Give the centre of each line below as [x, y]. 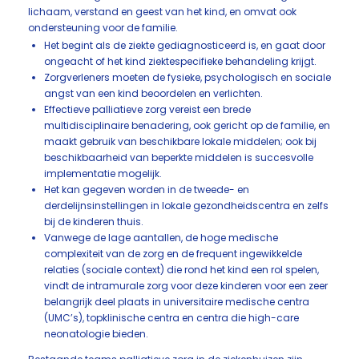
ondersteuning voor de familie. [103, 28]
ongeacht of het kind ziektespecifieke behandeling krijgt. [180, 61]
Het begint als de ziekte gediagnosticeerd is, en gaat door [185, 45]
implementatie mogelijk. [103, 173]
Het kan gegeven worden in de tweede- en [147, 190]
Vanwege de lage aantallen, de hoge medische [161, 238]
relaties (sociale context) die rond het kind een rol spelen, [182, 270]
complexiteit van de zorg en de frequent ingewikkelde [173, 254]
